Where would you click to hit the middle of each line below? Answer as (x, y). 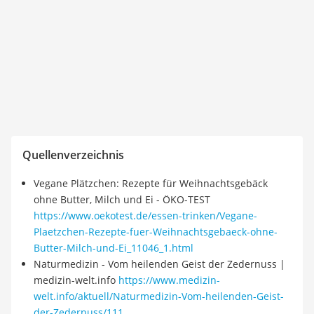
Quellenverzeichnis (73, 155)
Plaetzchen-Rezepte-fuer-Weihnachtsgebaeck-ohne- (156, 232)
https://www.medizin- (169, 280)
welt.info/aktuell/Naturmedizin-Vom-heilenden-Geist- (159, 296)
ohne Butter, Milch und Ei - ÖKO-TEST (122, 199)
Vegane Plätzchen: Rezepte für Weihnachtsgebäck (151, 183)
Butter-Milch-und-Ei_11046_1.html (114, 248)
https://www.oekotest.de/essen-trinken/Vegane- (145, 216)
